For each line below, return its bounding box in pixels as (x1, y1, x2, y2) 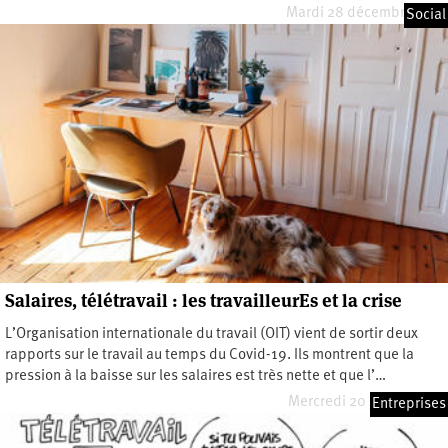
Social (406, 7, 446, 23)
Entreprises (372, 396, 446, 412)
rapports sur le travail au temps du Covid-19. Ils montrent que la (5, 347, 414, 363)
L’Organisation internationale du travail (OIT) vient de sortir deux (5, 326, 418, 342)
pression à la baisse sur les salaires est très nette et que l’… (5, 368, 386, 384)
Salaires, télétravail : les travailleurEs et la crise (5, 288, 402, 312)
